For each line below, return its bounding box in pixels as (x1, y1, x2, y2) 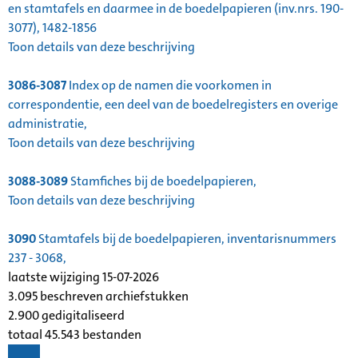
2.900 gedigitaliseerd (8, 306, 125, 324)
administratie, (8, 114, 87, 132)
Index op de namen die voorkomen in (66, 76, 272, 93)
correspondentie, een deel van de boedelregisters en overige (8, 95, 338, 113)
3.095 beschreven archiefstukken (8, 287, 189, 304)
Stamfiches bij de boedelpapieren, (68, 172, 257, 189)
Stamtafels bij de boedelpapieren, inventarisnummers (36, 229, 336, 247)
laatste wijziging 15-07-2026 (8, 268, 159, 285)
